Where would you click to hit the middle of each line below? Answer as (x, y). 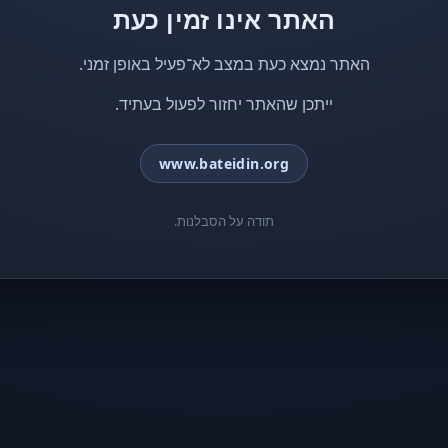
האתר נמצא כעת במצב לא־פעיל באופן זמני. (224, 64)
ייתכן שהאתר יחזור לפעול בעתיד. (224, 104)
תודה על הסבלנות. (224, 221)
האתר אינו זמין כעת (224, 19)
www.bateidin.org (224, 163)
